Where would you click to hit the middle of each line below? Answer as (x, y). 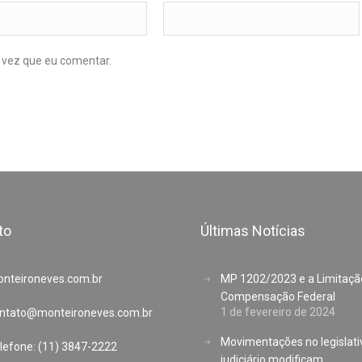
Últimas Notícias (253, 231)
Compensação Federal (278, 297)
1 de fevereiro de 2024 (278, 312)
